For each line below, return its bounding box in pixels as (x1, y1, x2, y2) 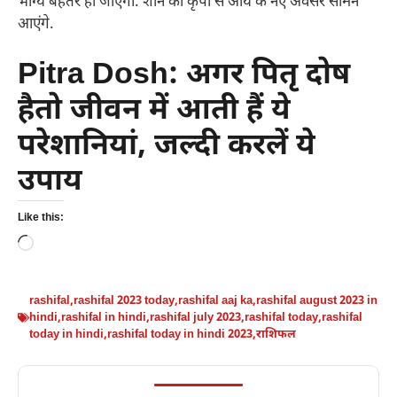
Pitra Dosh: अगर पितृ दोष (18, 57, 350, 97)
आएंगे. (18, 14, 54, 35)
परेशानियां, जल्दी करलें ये (18, 128, 315, 167)
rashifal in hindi (61, 310, 146, 326)
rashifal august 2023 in (256, 293, 378, 309)
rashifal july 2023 (150, 310, 241, 326)
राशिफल (256, 327, 296, 343)
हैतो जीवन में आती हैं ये (18, 92, 291, 132)
